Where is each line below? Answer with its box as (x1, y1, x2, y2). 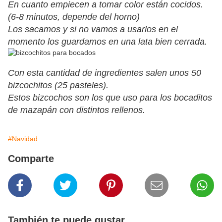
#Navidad (8, 135, 38, 143)
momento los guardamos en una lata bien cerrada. (8, 37, 207, 47)
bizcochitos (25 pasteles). (8, 80, 109, 91)
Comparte (8, 153, 54, 165)
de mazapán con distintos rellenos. (8, 105, 145, 115)
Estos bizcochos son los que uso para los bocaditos (8, 93, 212, 103)
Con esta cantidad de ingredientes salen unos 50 (8, 68, 201, 78)
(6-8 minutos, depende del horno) (8, 12, 140, 22)
